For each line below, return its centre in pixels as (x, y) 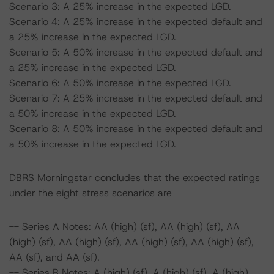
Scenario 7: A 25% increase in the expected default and (136, 98)
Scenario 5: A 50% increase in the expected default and (136, 52)
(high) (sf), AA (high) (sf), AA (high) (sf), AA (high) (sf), (131, 242)
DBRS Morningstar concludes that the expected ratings (135, 178)
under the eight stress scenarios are (91, 193)
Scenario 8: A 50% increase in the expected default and (136, 129)
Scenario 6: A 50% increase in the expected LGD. (120, 83)
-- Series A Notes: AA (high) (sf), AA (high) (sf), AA (124, 227)
